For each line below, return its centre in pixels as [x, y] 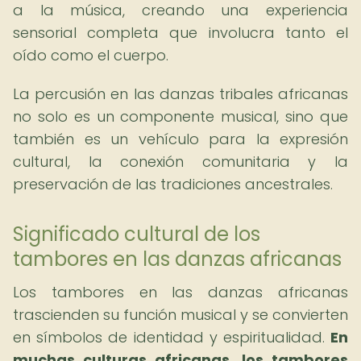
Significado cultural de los [137, 234]
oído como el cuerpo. [91, 55]
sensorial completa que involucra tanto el [180, 33]
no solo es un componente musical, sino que [180, 116]
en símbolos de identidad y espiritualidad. [172, 337]
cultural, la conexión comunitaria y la [180, 162]
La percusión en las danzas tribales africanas [180, 94]
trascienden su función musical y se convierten [180, 315]
